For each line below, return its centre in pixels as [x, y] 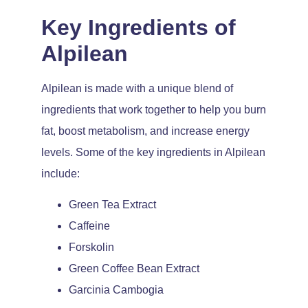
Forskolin [91, 247]
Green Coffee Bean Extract [134, 269]
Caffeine [89, 226]
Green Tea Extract [112, 205]
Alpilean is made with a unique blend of [137, 88]
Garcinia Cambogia [116, 290]
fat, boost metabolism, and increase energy [145, 131]
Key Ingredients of [139, 27]
